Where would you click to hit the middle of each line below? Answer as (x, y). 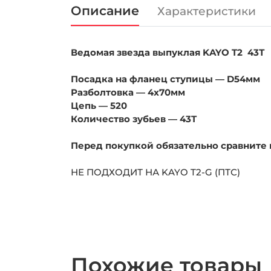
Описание (105, 10)
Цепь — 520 (99, 105)
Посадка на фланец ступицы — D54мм (167, 79)
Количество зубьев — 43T (134, 119)
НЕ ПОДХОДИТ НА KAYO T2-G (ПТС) (157, 172)
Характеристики (207, 11)
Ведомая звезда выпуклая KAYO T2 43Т (168, 52)
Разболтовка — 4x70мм (128, 92)
